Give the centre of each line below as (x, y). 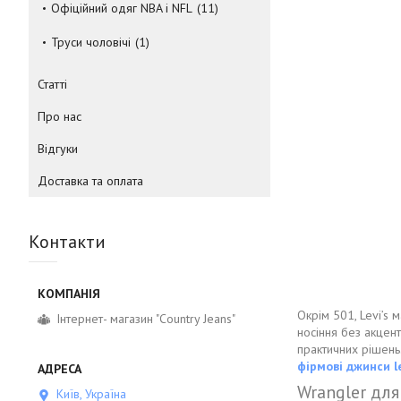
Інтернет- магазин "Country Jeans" (146, 318)
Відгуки (58, 148)
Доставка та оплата (90, 180)
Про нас (60, 116)
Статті (52, 84)
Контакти (67, 241)
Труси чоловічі (91, 42)
